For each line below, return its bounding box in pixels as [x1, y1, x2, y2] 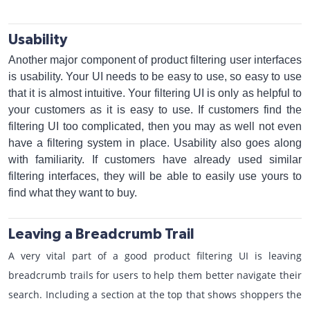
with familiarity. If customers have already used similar [8, 154, 302, 165]
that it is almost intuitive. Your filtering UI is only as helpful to [8, 87, 302, 99]
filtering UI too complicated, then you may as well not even [8, 120, 302, 132]
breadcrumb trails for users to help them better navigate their [8, 268, 302, 282]
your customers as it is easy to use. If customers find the [8, 104, 302, 116]
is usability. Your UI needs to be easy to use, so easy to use [8, 71, 302, 82]
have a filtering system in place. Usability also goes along [8, 137, 302, 149]
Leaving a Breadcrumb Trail [8, 227, 194, 241]
